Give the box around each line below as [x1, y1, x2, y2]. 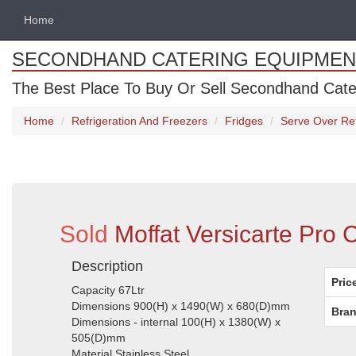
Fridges [225, 114, 263, 127]
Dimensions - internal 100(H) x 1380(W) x [72, 315, 281, 328]
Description [72, 258, 143, 274]
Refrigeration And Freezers [72, 114, 207, 127]
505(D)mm [72, 331, 126, 344]
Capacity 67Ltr [72, 284, 145, 296]
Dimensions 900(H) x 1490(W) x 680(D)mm [72, 300, 290, 312]
